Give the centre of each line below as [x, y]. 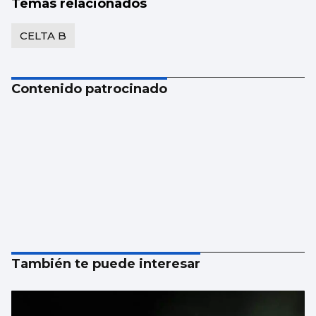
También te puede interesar [106, 264]
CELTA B [43, 36]
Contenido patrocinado [89, 89]
